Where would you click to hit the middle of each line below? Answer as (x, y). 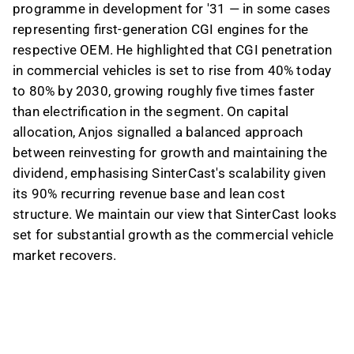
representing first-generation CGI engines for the (161, 29)
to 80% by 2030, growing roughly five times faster (164, 91)
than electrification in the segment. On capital (151, 111)
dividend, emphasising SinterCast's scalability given (169, 173)
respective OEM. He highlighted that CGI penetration (173, 50)
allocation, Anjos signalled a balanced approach (158, 132)
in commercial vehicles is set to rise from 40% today (172, 70)
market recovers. (65, 255)
